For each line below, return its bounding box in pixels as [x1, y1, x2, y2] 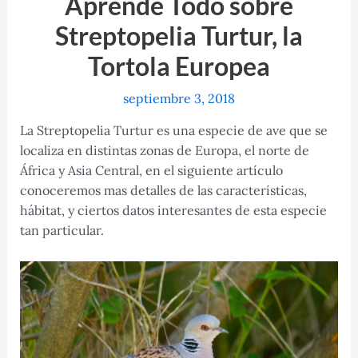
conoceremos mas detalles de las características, [19, 182, 307, 199]
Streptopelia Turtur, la [55, 20, 303, 52]
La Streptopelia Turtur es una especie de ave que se [19, 122, 328, 139]
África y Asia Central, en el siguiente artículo [19, 162, 283, 179]
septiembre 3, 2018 [123, 90, 235, 107]
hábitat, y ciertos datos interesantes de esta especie [19, 202, 327, 219]
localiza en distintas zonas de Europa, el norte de [19, 142, 309, 159]
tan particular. [19, 222, 104, 239]
